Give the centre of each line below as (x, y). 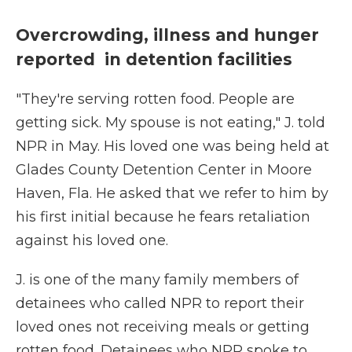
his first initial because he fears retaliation (163, 217)
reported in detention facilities (156, 59)
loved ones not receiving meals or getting (163, 327)
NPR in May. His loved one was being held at (172, 146)
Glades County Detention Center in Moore (164, 170)
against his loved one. (92, 240)
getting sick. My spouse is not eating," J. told (170, 123)
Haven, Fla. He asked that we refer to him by (172, 193)
